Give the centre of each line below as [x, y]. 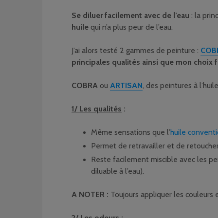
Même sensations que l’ [131, 132]
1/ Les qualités [97, 109]
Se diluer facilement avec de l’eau [130, 15]
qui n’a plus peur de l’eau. [131, 27]
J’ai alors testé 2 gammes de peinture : [136, 50]
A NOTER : [90, 194]
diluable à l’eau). [118, 171]
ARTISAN [126, 85]
